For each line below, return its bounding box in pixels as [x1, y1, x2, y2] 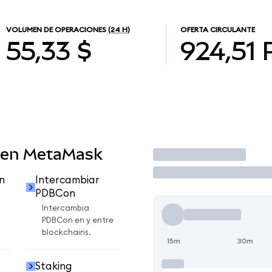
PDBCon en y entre [42, 216, 114, 225]
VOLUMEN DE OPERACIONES [5, 26, 106, 34]
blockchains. [42, 228, 91, 237]
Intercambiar [35, 175, 100, 186]
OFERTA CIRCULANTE [180, 26, 255, 34]
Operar [152, 145, 206, 163]
